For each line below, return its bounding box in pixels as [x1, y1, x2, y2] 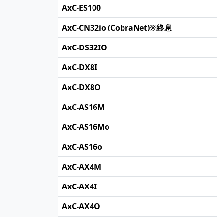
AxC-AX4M [62, 161, 101, 172]
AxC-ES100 [62, 2, 101, 13]
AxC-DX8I [62, 62, 97, 73]
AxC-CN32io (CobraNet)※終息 [62, 22, 172, 33]
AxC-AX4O [62, 201, 100, 212]
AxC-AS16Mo [62, 122, 109, 132]
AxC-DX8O [62, 82, 101, 93]
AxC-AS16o [62, 141, 102, 152]
